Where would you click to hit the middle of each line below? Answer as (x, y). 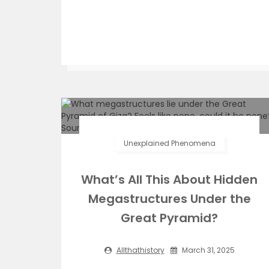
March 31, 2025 (207, 250)
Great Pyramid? (169, 218)
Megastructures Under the (169, 199)
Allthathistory (140, 250)
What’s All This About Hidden (169, 180)
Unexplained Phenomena (169, 143)
